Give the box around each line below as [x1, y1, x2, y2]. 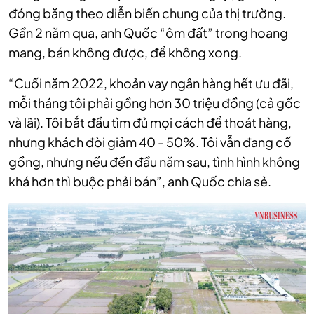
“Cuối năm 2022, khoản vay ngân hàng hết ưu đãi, [8, 75, 294, 91]
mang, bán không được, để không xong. [8, 44, 242, 60]
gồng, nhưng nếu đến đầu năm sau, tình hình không [8, 153, 300, 170]
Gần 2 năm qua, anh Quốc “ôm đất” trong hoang [8, 25, 288, 41]
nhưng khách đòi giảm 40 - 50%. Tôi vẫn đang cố [8, 134, 292, 150]
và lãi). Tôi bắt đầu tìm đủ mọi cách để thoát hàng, [8, 114, 292, 130]
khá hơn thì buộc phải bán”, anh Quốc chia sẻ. [8, 173, 271, 189]
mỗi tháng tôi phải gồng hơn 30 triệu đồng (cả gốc [8, 95, 301, 111]
